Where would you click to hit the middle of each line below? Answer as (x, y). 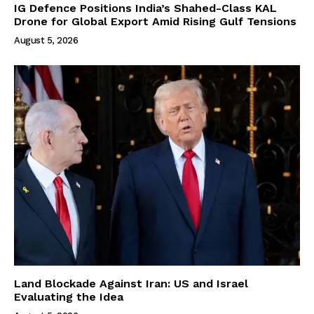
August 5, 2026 (46, 41)
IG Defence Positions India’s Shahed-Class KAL (145, 8)
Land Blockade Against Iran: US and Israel (131, 283)
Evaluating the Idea (69, 296)
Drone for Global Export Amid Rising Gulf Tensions (155, 22)
